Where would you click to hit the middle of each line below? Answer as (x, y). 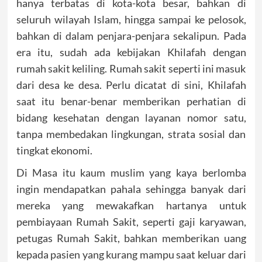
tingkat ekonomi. (54, 150)
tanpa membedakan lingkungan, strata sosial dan (131, 134)
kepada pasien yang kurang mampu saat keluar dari (131, 254)
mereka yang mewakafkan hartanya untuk (131, 205)
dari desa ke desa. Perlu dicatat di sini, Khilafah (131, 85)
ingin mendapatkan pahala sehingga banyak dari (131, 189)
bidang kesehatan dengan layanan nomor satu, (131, 118)
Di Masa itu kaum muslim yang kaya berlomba (131, 173)
